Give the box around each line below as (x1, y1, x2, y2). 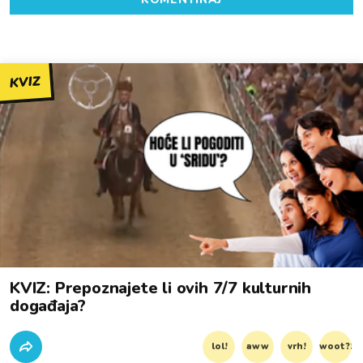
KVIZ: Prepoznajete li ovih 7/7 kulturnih (10, 277, 311, 299)
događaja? (10, 295, 87, 317)
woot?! (319, 340, 352, 352)
